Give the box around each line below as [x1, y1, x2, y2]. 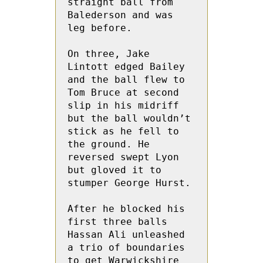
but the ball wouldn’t [68, 113, 191, 124]
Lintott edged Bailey [68, 61, 185, 72]
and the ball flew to [68, 74, 185, 85]
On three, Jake [68, 48, 150, 59]
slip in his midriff [68, 100, 179, 111]
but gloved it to [68, 164, 161, 176]
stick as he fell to [68, 126, 179, 137]
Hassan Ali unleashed [68, 229, 185, 240]
